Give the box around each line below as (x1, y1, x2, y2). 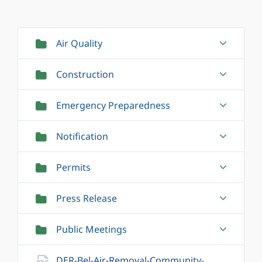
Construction (56, 68, 114, 81)
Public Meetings (56, 223, 127, 236)
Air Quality (56, 37, 102, 50)
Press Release (56, 192, 117, 205)
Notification (56, 130, 108, 143)
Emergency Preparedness (56, 99, 170, 112)
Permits (56, 161, 91, 174)
